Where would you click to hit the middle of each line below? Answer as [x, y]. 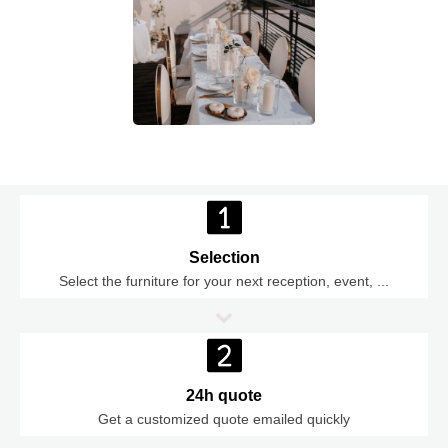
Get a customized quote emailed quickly [224, 418]
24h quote [224, 395]
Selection [224, 257]
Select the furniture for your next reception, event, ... [224, 280]
